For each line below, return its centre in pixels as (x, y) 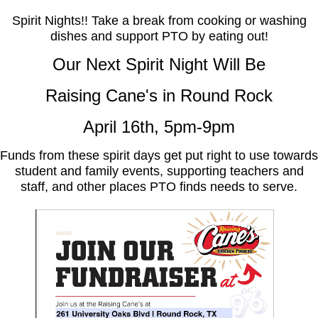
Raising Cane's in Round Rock (159, 95)
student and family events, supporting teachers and (159, 171)
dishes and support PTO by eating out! (159, 36)
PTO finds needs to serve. (224, 187)
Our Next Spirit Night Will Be (159, 64)
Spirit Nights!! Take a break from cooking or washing (159, 21)
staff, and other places (85, 187)
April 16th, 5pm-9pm (159, 127)
